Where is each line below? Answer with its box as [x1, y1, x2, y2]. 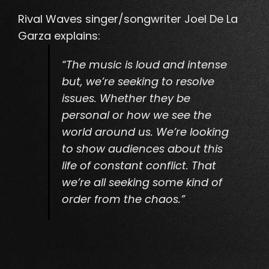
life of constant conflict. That [62, 158, 216, 174]
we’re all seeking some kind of [62, 175, 222, 190]
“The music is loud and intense [62, 57, 227, 73]
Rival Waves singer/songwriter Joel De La [18, 11, 238, 27]
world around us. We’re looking [62, 124, 229, 140]
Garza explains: [18, 28, 100, 44]
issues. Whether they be [62, 91, 190, 106]
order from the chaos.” [62, 192, 185, 207]
